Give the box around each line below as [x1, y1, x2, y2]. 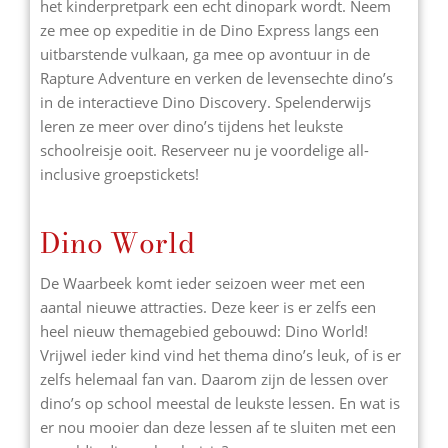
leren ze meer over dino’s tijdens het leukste [40, 116, 343, 136]
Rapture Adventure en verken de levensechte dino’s [40, 68, 393, 88]
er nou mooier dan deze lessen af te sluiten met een [40, 416, 396, 437]
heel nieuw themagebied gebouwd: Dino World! [40, 320, 368, 341]
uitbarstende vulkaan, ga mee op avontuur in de [40, 44, 370, 64]
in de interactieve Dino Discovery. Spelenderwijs [40, 92, 371, 112]
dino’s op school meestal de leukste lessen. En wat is [40, 392, 400, 413]
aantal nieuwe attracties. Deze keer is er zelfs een [40, 296, 376, 317]
